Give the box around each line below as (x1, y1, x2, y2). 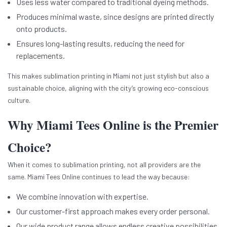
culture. (8, 96, 30, 105)
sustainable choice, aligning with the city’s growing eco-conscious (8, 84, 209, 93)
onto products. (16, 24, 67, 34)
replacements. (16, 51, 65, 61)
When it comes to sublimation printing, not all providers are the (8, 160, 201, 169)
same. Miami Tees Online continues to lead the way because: (8, 172, 190, 181)
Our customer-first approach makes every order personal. (16, 206, 210, 216)
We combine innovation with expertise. (16, 192, 148, 202)
